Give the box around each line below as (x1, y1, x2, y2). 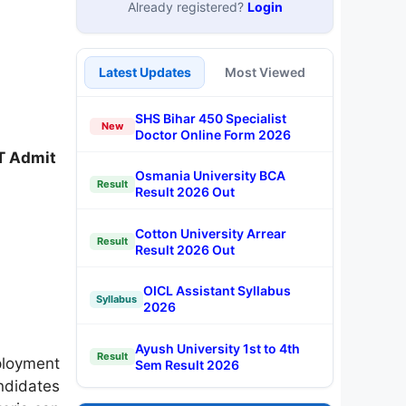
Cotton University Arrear (135, 225, 286, 241)
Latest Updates (98, 63, 191, 80)
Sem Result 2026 (135, 356, 239, 372)
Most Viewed (225, 63, 305, 80)
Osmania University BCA (135, 168, 285, 183)
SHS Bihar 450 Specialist (135, 110, 286, 126)
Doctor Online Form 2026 (135, 126, 291, 142)
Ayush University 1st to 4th (135, 340, 300, 356)
